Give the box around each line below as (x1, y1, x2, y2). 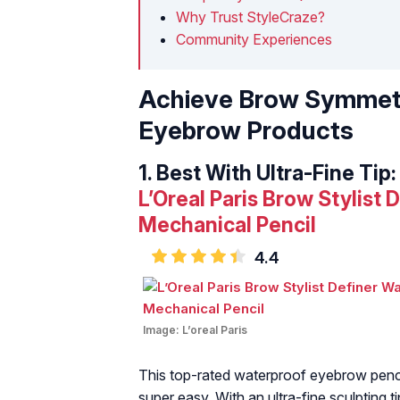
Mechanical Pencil (138, 212, 316, 237)
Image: (143, 323, 182, 337)
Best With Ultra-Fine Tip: (156, 160, 396, 186)
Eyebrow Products (138, 114, 354, 146)
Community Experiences (176, 29, 332, 48)
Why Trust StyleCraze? (176, 7, 325, 26)
